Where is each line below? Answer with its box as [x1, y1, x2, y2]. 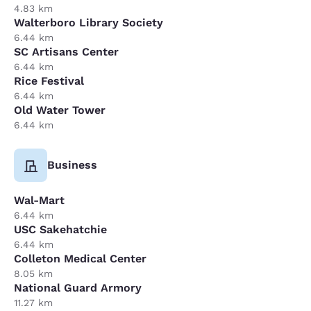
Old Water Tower [14, 103, 106, 117]
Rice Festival [14, 74, 84, 87]
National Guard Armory [14, 280, 142, 294]
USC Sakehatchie [14, 222, 107, 236]
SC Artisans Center [14, 44, 119, 58]
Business [47, 158, 97, 171]
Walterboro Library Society [14, 15, 163, 29]
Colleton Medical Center [14, 251, 146, 265]
